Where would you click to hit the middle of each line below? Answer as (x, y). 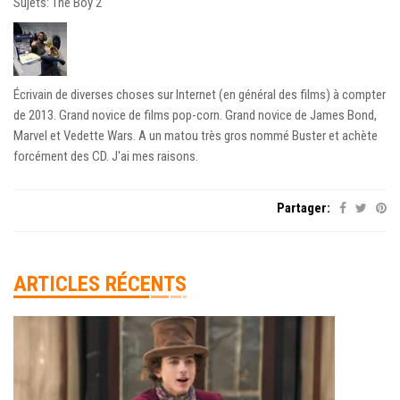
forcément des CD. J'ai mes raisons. (106, 156)
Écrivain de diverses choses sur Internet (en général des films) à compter (200, 94)
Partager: (304, 208)
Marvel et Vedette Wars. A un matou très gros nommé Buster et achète (196, 135)
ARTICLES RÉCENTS (100, 283)
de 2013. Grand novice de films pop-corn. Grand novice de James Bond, (195, 115)
